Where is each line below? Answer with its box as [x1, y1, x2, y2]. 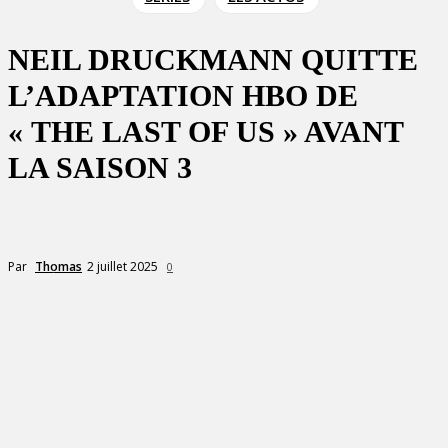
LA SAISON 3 [8, 151, 192, 184]
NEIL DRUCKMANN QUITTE [8, 43, 418, 76]
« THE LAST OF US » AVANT [8, 115, 403, 148]
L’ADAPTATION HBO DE [8, 79, 358, 112]
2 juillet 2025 [87, 257, 158, 275]
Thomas [35, 257, 82, 275]
